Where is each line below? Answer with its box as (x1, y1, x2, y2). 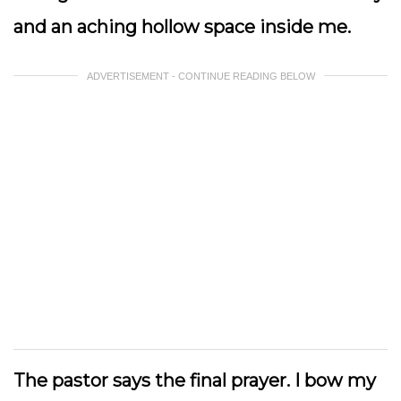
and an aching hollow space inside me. (13, 16, 355, 38)
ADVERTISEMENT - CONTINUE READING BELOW (86, 71, 315, 81)
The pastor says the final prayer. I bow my (13, 370, 376, 391)
